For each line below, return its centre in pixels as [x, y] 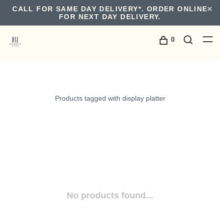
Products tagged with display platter [110, 98]
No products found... [110, 195]
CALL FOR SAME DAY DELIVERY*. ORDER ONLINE [110, 9]
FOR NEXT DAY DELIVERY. [110, 17]
